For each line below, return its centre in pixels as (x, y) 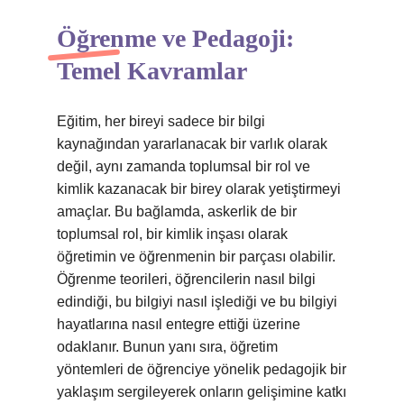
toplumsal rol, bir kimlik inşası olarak (172, 234)
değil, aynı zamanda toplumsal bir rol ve (184, 166)
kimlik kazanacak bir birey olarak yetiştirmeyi (199, 189)
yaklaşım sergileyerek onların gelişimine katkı (202, 392)
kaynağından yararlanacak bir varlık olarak (192, 144)
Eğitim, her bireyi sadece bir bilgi (161, 121)
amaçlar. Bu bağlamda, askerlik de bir (177, 211)
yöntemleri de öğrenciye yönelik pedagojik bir (202, 369)
